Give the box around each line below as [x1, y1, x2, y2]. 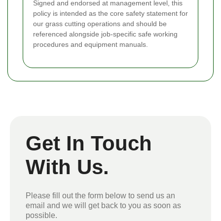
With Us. [26, 155, 109, 179]
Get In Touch [26, 132, 152, 155]
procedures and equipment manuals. [33, 40, 148, 49]
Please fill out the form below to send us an [26, 191, 175, 200]
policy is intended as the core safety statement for [33, 9, 188, 18]
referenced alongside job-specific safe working [33, 30, 178, 38]
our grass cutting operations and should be [33, 20, 167, 28]
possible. [26, 211, 57, 220]
